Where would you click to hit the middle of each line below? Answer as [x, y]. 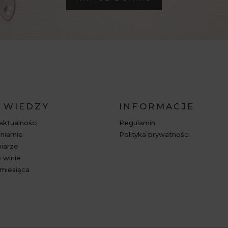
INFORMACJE [157, 106]
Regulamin [137, 122]
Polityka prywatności [154, 134]
